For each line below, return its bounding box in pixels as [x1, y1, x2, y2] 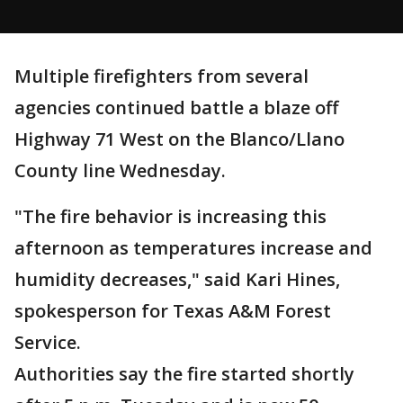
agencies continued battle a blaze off [14, 95, 338, 120]
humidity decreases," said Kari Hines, [14, 267, 340, 291]
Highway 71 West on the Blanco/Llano [14, 127, 345, 151]
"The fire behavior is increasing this [14, 204, 327, 228]
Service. [14, 330, 81, 354]
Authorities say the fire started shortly [14, 362, 354, 386]
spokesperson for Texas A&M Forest [14, 299, 331, 323]
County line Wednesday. [14, 158, 226, 183]
